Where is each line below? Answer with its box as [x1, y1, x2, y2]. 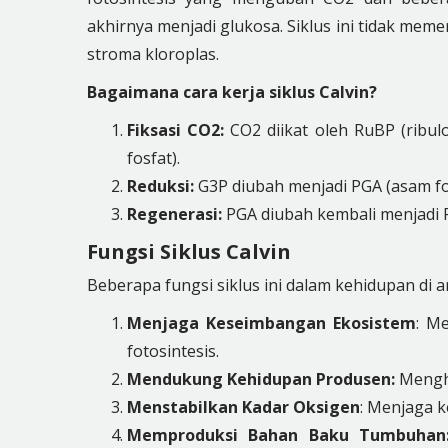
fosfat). [126, 147, 180, 169]
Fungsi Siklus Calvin [86, 238, 291, 265]
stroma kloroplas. [86, 43, 219, 65]
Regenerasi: [126, 203, 222, 225]
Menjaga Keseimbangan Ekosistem [126, 312, 416, 334]
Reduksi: [126, 175, 194, 197]
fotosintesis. [126, 340, 219, 362]
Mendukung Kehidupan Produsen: [126, 368, 395, 390]
